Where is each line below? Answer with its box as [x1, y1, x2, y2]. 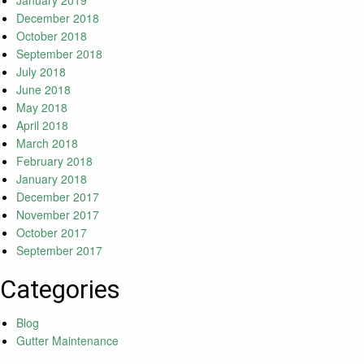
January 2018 [16, 171, 87, 188]
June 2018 [16, 81, 71, 98]
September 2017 [16, 242, 102, 259]
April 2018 [16, 117, 68, 134]
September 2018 [16, 45, 102, 63]
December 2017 [16, 188, 99, 206]
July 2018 [16, 63, 66, 80]
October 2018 [16, 28, 87, 45]
